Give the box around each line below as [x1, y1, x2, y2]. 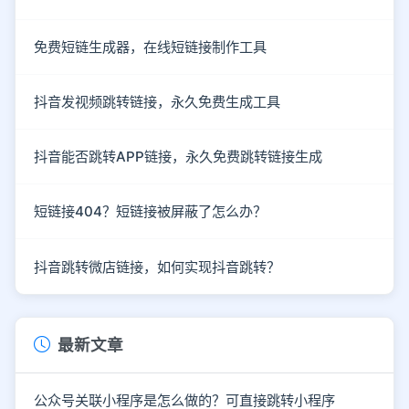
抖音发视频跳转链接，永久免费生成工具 [34, 93, 280, 111]
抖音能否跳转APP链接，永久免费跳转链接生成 [34, 148, 322, 166]
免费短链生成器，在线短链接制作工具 [34, 38, 267, 57]
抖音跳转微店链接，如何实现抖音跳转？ [34, 257, 280, 276]
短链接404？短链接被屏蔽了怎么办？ [34, 203, 267, 221]
